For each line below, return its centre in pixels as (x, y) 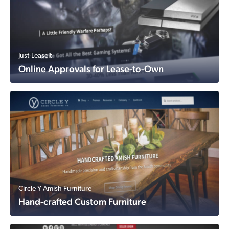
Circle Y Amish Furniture (55, 189)
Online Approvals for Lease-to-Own (91, 69)
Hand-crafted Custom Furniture (82, 202)
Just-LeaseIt (35, 56)
